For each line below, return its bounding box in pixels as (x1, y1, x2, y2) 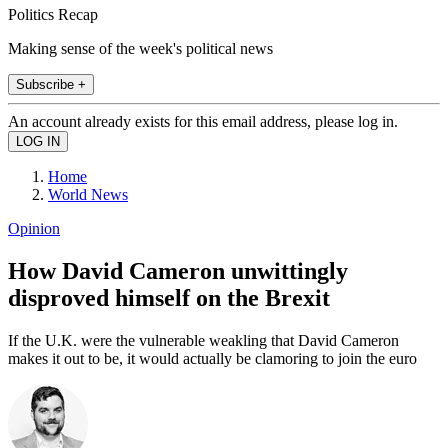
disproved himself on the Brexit (8, 284, 330, 311)
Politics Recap (8, 5, 98, 23)
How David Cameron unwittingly (8, 257, 348, 284)
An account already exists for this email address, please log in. (8, 112, 398, 130)
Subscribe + (16, 76, 86, 92)
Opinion (8, 219, 60, 237)
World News (48, 185, 128, 203)
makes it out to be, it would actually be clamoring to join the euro (8, 349, 417, 367)
